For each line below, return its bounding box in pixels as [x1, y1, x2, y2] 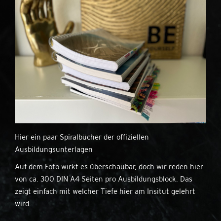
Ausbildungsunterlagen [15, 145, 93, 153]
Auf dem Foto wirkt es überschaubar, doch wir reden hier [15, 162, 203, 171]
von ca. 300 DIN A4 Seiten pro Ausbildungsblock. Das [15, 175, 192, 183]
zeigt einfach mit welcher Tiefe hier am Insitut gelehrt [15, 187, 195, 195]
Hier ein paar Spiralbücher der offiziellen [15, 133, 149, 141]
